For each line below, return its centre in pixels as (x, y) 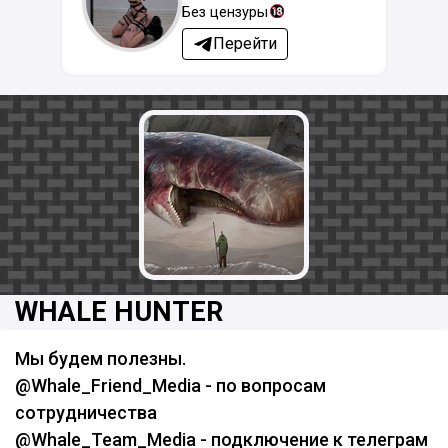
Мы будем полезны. (100, 358)
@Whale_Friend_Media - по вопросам (170, 385)
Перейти (245, 43)
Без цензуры (225, 12)
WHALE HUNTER (119, 312)
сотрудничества (86, 412)
